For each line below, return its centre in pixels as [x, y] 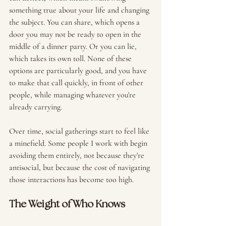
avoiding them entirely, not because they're [78, 155]
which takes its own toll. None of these [71, 59]
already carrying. [36, 107]
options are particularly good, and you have [79, 71]
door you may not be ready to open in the [76, 34]
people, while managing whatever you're [73, 95]
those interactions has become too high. [72, 180]
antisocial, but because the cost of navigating [80, 167]
